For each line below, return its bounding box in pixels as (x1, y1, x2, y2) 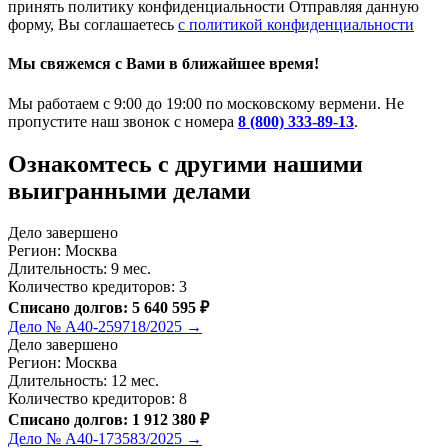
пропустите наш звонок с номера (8, 112, 238, 130)
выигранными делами (8, 177, 251, 204)
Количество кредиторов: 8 (8, 390, 187, 408)
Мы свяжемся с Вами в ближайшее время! (8, 55, 319, 73)
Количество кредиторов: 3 (8, 278, 187, 296)
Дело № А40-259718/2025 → (8, 318, 202, 336)
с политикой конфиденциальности (178, 16, 414, 34)
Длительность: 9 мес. (8, 260, 151, 278)
